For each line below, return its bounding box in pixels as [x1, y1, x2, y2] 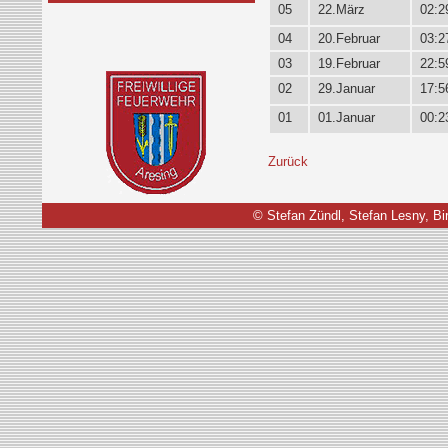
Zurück [267, 154, 308, 170]
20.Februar [317, 31, 380, 47]
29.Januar [317, 81, 375, 97]
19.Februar [317, 56, 380, 72]
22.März [317, 2, 365, 18]
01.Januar [317, 110, 375, 126]
